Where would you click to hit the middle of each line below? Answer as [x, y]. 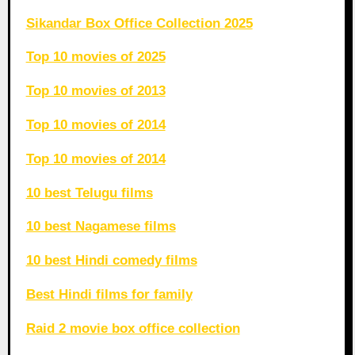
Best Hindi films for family [109, 294]
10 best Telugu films [89, 193]
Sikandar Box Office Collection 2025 [139, 23]
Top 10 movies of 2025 [95, 57]
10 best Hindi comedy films [111, 261]
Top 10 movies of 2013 [95, 91]
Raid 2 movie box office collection [133, 328]
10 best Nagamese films [101, 227]
